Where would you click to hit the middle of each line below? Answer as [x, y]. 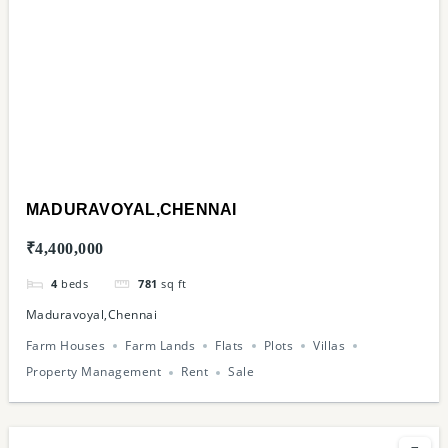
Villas [329, 346]
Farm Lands [160, 346]
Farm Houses [65, 346]
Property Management [93, 372]
